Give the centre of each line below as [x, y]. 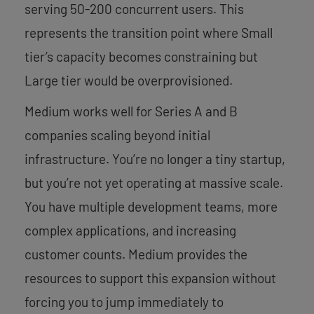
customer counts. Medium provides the [136, 254]
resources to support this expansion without [150, 278]
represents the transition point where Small [149, 32]
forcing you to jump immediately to [124, 301]
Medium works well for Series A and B [131, 111]
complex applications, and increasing [130, 230]
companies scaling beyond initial [117, 135]
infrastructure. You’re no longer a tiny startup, [155, 158]
